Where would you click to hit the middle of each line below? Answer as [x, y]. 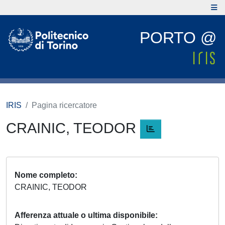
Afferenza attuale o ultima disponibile [85, 215]
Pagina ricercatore [64, 105]
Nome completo [45, 175]
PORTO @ [178, 38]
